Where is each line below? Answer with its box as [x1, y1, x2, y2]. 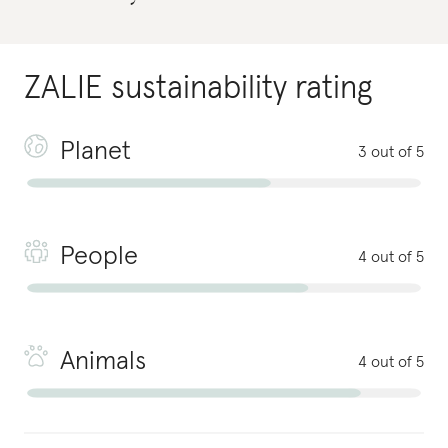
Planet [60, 139, 131, 165]
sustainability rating [111, 73, 372, 105]
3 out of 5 [358, 144, 424, 160]
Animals [60, 349, 146, 375]
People [60, 244, 138, 270]
